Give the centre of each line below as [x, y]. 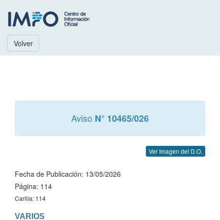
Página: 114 [33, 186]
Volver [23, 43]
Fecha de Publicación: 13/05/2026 [68, 174]
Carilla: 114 [30, 198]
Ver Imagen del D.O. [176, 151]
